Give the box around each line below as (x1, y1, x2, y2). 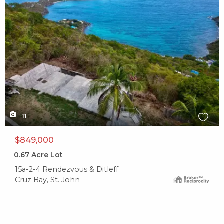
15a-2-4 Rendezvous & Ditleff (15, 165, 118, 174)
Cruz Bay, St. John (15, 175, 80, 185)
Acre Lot (29, 150, 63, 160)
